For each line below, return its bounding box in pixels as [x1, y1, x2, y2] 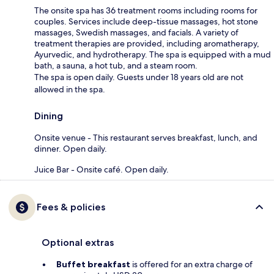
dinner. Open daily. [34, 143, 107, 154]
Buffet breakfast [56, 258, 130, 270]
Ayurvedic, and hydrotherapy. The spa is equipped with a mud [34, 48, 271, 60]
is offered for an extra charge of [130, 258, 253, 270]
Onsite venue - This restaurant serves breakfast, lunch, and [34, 131, 257, 143]
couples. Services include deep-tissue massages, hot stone [34, 15, 258, 27]
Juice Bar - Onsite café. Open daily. [34, 163, 169, 175]
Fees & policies [37, 201, 105, 213]
